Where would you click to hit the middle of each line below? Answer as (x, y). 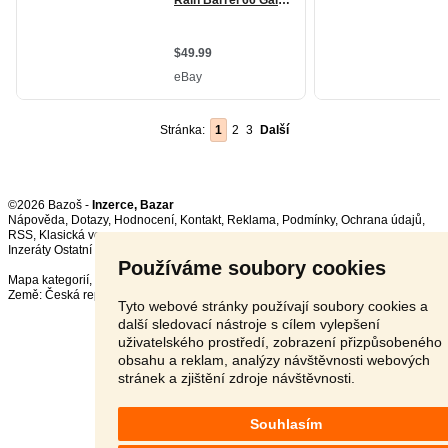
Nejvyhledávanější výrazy (164, 280)
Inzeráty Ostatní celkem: (74, 250)
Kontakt (200, 220)
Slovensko (168, 295)
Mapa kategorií (48, 280)
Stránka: (185, 130)
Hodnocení (144, 220)
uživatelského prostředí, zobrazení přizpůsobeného (279, 341)
